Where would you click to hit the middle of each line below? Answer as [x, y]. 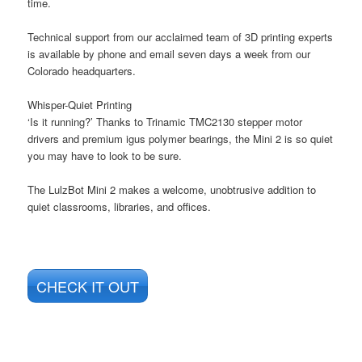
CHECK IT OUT [88, 286]
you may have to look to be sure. [105, 156]
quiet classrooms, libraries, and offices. [120, 207]
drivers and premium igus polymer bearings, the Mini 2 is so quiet [181, 139]
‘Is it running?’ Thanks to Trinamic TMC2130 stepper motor [165, 122]
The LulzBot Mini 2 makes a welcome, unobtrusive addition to [172, 190]
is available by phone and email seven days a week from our [169, 54]
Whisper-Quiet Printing [80, 105]
